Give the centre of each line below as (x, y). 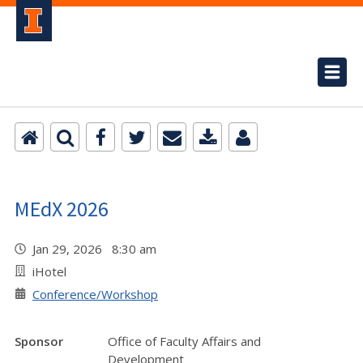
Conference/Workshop (95, 294)
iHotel (49, 271)
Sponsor (39, 341)
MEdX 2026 (62, 209)
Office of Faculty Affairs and (184, 341)
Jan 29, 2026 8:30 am (98, 249)
